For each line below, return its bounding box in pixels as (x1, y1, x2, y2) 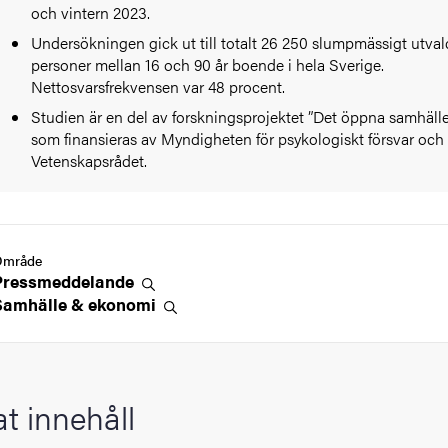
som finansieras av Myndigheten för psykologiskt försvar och (31, 127, 445, 151)
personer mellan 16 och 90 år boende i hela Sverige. (31, 53, 385, 77)
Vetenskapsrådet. (31, 149, 148, 173)
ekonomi (88, 292, 160, 317)
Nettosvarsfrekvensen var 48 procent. (31, 75, 286, 99)
